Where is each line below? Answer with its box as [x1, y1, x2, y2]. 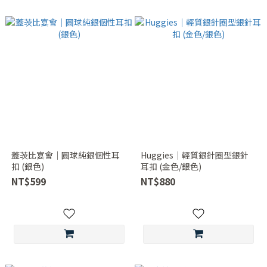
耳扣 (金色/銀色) [140, 160, 201, 172]
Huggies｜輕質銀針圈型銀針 [140, 149, 249, 161]
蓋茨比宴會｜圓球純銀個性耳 [11, 149, 120, 161]
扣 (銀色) [11, 160, 44, 172]
